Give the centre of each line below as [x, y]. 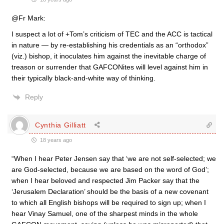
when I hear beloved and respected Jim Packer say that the [105, 180]
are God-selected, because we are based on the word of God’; [110, 169]
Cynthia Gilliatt [61, 125]
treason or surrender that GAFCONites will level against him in [110, 67]
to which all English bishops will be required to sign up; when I [109, 202]
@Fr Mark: [28, 18]
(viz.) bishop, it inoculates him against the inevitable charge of [109, 56]
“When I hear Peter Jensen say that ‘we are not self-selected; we [114, 158]
